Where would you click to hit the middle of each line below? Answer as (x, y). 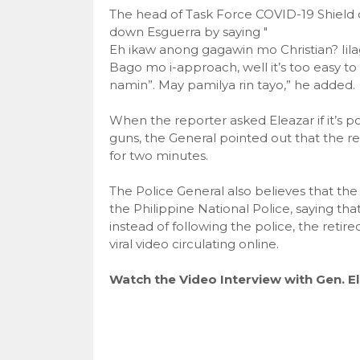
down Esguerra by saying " (188, 32)
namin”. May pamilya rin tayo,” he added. (232, 85)
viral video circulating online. (194, 244)
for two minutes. (158, 155)
